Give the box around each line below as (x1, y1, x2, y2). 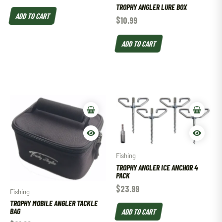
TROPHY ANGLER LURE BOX (116, 2, 187, 12)
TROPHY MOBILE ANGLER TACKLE (10, 198, 98, 208)
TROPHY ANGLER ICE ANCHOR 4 (116, 162, 198, 172)
